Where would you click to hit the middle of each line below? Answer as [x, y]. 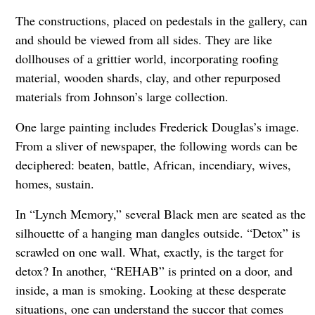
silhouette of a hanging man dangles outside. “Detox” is [157, 232]
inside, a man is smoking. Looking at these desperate [150, 289]
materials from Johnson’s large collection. [124, 96]
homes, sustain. [57, 183]
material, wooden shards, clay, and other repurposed [148, 77]
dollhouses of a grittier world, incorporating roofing [147, 58]
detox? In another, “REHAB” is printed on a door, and [154, 270]
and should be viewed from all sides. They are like [143, 39]
